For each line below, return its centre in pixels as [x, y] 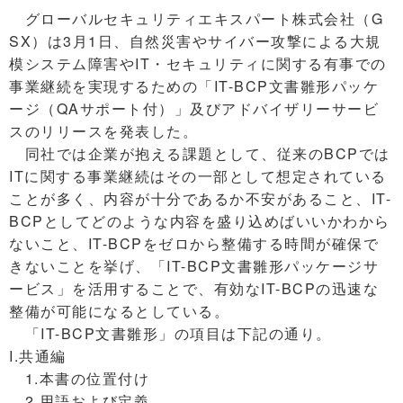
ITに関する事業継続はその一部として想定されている [198, 176]
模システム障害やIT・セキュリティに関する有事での [198, 63]
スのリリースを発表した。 [103, 131]
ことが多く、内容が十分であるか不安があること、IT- [200, 198]
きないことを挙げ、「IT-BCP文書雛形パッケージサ [194, 266]
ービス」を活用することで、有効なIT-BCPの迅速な [194, 288]
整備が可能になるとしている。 [119, 311]
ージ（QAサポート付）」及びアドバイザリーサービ [194, 108]
